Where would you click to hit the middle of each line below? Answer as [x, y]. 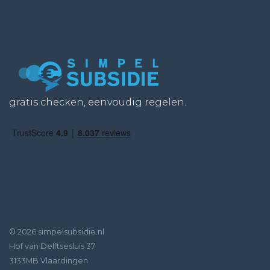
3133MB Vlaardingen [49, 261]
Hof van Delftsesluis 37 [52, 246]
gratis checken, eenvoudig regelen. [98, 102]
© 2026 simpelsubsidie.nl [57, 232]
